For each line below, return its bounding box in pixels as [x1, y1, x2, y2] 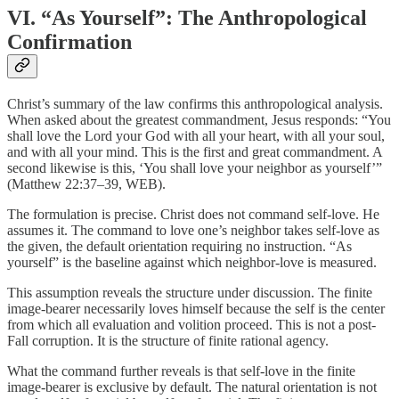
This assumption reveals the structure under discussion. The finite [7, 284, 372, 300]
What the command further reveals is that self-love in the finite [7, 362, 355, 379]
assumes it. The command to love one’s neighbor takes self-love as [7, 222, 379, 238]
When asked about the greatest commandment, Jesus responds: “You [7, 111, 391, 127]
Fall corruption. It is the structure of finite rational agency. [7, 332, 329, 348]
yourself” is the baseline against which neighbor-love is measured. [7, 254, 377, 270]
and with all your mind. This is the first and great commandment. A [7, 143, 382, 159]
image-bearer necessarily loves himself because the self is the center [7, 300, 385, 316]
